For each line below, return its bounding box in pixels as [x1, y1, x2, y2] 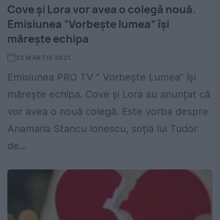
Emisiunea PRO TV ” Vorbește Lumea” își [7, 71, 196, 83]
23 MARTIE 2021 [15, 54, 71, 62]
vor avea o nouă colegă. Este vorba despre [7, 106, 208, 118]
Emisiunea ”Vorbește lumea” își [7, 17, 169, 32]
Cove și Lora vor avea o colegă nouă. [7, 2, 196, 17]
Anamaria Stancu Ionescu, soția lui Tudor [7, 123, 197, 135]
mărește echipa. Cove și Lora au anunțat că [7, 88, 210, 101]
